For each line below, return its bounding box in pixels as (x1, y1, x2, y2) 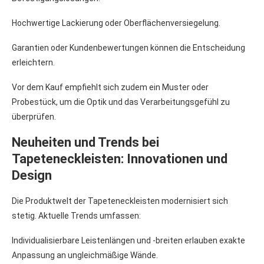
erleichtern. (12, 57, 55, 67)
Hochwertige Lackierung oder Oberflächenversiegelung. (12, 18, 220, 28)
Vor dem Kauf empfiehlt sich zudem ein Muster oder (12, 82, 209, 92)
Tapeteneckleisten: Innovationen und (12, 151, 227, 166)
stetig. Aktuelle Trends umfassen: (12, 210, 141, 220)
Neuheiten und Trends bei (12, 134, 159, 150)
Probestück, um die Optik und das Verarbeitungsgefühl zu (12, 97, 230, 107)
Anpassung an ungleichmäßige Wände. (12, 250, 158, 260)
